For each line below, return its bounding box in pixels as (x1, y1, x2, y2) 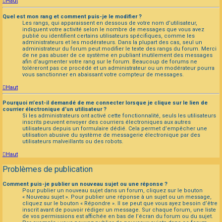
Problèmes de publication (2, 164, 93, 174)
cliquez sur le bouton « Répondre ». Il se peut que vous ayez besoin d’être (22, 200, 218, 207)
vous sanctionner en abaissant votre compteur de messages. (22, 71, 184, 78)
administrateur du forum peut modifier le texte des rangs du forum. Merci (22, 45, 217, 52)
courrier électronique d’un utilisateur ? (2, 106, 107, 113)
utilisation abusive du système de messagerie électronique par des (22, 132, 200, 139)
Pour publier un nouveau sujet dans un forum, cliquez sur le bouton (22, 187, 203, 194)
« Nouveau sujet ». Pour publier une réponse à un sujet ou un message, (22, 193, 212, 200)
